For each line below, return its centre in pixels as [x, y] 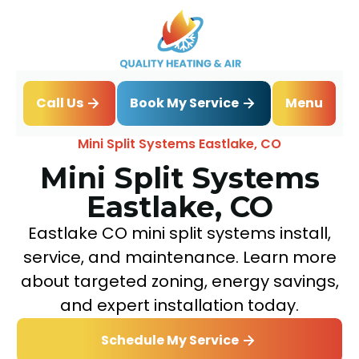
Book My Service [184, 103]
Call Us [60, 103]
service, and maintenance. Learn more [179, 257]
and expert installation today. [179, 305]
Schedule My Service [170, 341]
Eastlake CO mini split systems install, [179, 233]
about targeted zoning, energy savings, [179, 281]
